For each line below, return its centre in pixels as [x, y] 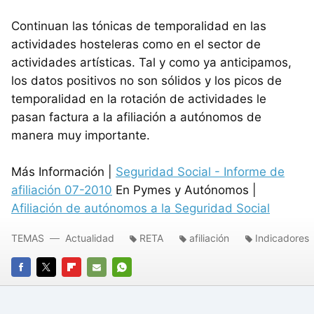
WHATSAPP [139, 286]
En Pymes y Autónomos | [184, 190]
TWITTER [58, 286]
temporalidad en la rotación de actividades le [139, 98]
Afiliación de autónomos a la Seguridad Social [141, 208]
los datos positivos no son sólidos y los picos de [146, 80]
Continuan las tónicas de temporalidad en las [139, 26]
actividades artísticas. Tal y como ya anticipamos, [151, 62]
